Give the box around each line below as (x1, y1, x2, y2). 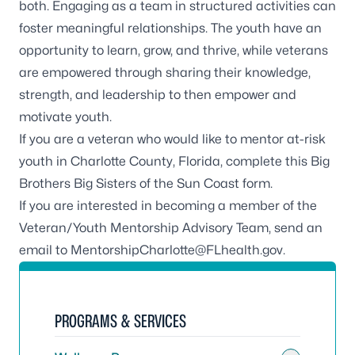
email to (19, 242, 71, 258)
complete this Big (226, 154, 330, 169)
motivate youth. (19, 109, 112, 124)
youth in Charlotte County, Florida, (19, 154, 226, 169)
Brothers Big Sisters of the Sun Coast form (19, 176, 270, 191)
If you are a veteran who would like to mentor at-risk (19, 132, 326, 147)
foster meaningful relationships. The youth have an (19, 21, 322, 36)
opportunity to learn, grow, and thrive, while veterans (19, 43, 328, 58)
